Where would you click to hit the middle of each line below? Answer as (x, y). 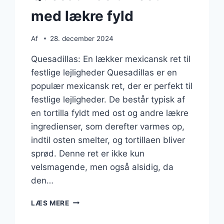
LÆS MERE (50, 203)
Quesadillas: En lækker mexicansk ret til (111, 59)
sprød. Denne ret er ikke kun (88, 153)
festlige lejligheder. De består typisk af (108, 99)
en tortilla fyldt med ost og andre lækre (110, 113)
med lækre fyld (82, 16)
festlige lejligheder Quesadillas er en (104, 72)
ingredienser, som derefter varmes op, (108, 126)
